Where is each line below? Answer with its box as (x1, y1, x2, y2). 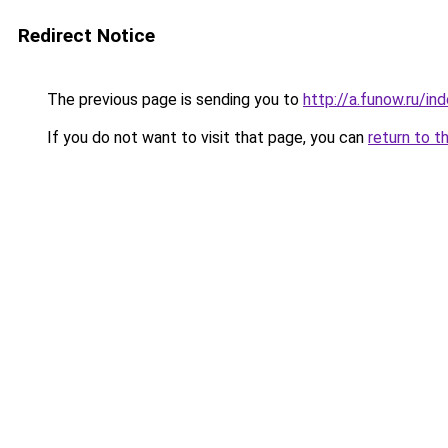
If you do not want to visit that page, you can (43, 128, 368, 147)
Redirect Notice (18, 24, 155, 47)
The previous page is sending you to (43, 90, 303, 109)
